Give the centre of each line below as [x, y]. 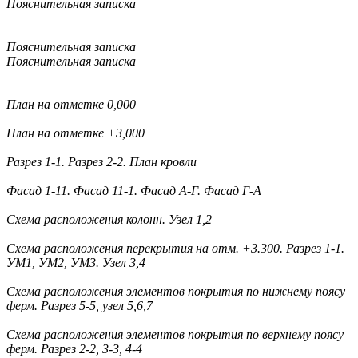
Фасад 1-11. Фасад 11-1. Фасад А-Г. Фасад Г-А [134, 190]
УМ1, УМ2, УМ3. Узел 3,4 [76, 262]
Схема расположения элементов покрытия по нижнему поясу [176, 291]
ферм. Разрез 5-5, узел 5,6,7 [80, 305]
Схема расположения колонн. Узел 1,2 [109, 219]
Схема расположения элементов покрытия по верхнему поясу [175, 334]
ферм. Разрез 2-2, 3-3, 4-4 [74, 348]
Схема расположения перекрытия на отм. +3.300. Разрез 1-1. [175, 248]
